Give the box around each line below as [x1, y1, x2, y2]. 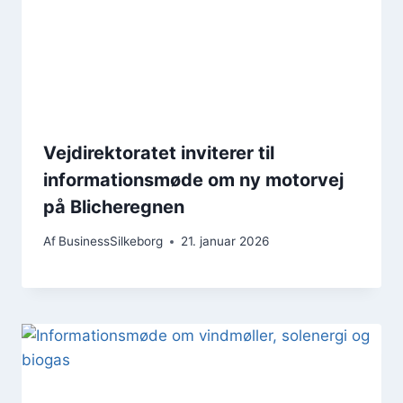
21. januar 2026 [181, 234, 270, 249]
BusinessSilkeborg [58, 234, 164, 249]
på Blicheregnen [43, 195, 184, 218]
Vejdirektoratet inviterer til [43, 141, 274, 164]
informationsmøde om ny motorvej [43, 168, 344, 191]
